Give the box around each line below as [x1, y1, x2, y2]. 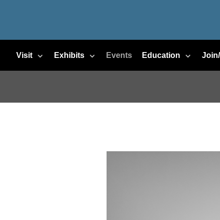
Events [106, 51, 132, 59]
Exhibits [54, 51, 84, 59]
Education [142, 51, 180, 59]
